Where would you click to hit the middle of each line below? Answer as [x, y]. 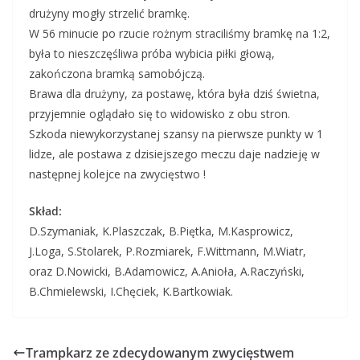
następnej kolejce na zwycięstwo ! [117, 174]
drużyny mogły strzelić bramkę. [109, 14]
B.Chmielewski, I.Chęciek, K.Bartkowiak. [131, 292]
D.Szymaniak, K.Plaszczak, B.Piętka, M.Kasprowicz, [161, 231]
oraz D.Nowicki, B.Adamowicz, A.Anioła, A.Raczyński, [167, 272]
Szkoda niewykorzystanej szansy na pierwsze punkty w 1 [176, 134]
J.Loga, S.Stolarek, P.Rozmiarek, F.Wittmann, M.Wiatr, [168, 252]
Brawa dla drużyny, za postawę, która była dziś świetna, [174, 94]
